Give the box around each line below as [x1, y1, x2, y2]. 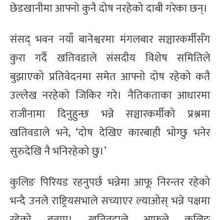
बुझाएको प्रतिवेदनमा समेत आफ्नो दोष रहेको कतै [10, 67, 210, 86]
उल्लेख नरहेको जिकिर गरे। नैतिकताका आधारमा [10, 86, 210, 105]
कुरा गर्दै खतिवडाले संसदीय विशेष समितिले [10, 49, 210, 67]
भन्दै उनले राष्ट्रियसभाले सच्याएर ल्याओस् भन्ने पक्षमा [10, 192, 210, 210]
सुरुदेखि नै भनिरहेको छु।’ [10, 142, 107, 161]
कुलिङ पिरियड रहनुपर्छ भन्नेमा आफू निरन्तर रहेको [10, 173, 210, 192]
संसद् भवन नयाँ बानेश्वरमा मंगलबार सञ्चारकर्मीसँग [10, 30, 210, 49]
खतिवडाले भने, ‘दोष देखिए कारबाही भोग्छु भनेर [10, 123, 210, 142]
